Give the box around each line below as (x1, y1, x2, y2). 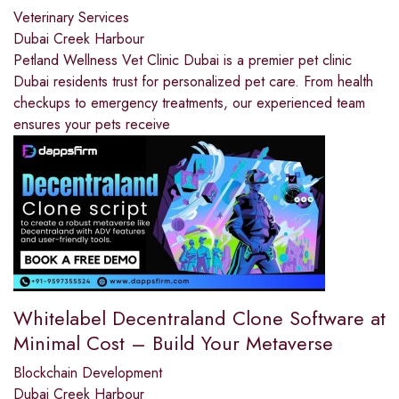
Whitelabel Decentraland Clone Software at (13, 303, 386, 332)
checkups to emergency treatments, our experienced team (13, 92, 365, 113)
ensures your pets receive (13, 113, 170, 134)
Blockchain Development (13, 362, 162, 383)
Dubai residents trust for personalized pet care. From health (13, 70, 373, 92)
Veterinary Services (13, 6, 129, 28)
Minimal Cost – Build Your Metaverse (13, 328, 333, 357)
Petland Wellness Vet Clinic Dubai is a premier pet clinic (13, 49, 352, 70)
